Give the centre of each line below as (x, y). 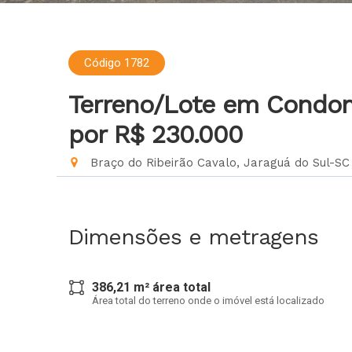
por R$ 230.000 (156, 134)
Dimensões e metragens (193, 237)
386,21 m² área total (151, 287)
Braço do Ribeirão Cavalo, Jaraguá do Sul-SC (218, 163)
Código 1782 (117, 63)
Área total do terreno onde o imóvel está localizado (208, 301)
